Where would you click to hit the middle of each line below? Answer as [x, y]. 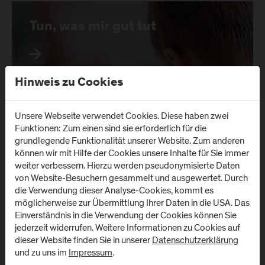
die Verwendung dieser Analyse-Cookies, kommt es [114, 190]
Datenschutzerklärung [195, 240]
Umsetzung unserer [79, 239]
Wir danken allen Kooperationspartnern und [126, 214]
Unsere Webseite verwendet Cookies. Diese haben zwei [122, 116]
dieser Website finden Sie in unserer [83, 240]
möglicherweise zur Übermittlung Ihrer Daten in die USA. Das [132, 203]
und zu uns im [42, 252]
